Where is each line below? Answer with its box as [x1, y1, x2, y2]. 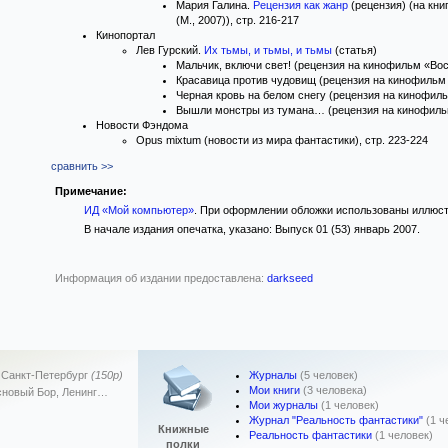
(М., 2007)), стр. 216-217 [176, 14, 299, 26]
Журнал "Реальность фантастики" [249, 414, 423, 426]
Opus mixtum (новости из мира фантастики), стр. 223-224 [136, 134, 428, 146]
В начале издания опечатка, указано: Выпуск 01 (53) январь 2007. [83, 223, 420, 235]
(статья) [332, 44, 377, 56]
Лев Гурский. [136, 44, 204, 56]
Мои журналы [249, 399, 318, 411]
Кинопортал [96, 29, 155, 41]
